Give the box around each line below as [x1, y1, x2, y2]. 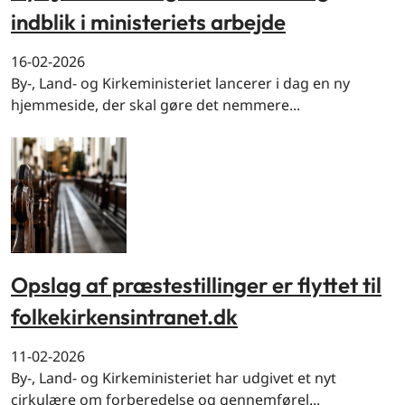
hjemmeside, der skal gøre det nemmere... [11, 94, 300, 115]
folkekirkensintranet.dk [11, 303, 238, 331]
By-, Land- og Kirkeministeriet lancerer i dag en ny [11, 72, 350, 93]
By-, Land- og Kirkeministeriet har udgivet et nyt [11, 368, 336, 389]
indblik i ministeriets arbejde [11, 7, 286, 35]
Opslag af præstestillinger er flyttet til [11, 270, 381, 298]
